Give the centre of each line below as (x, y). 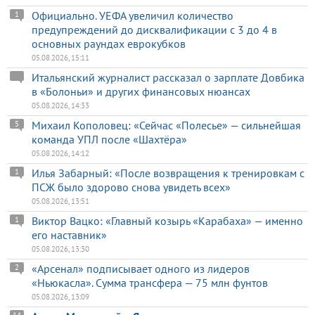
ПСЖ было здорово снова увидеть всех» (131, 187)
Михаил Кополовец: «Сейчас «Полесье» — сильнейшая (166, 125)
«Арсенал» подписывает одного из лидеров (141, 268)
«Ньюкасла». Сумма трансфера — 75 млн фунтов (150, 282)
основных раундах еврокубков (109, 43)
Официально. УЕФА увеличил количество (133, 15)
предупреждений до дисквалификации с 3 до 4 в (154, 29)
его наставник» (69, 234)
